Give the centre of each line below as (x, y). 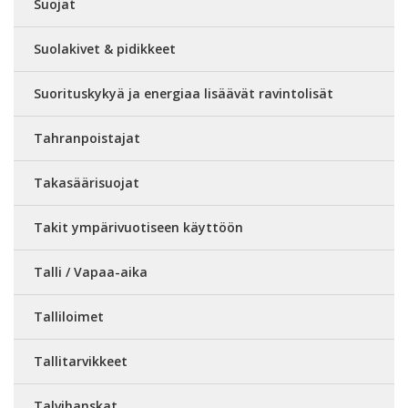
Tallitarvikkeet (81, 361)
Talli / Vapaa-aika (91, 272)
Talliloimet (69, 316)
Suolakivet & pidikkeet (105, 49)
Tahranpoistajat (87, 138)
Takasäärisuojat (87, 183)
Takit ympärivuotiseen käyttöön (138, 227)
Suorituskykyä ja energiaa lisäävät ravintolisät (184, 93)
